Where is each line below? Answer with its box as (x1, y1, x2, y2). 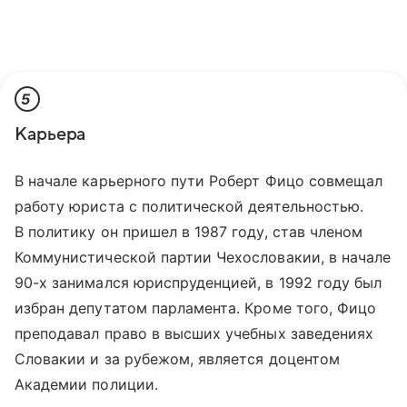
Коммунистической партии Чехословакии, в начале (15, 248, 392, 267)
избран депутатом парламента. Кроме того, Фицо (15, 299, 377, 318)
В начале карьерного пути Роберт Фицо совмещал (15, 172, 383, 191)
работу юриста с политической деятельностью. (15, 197, 364, 216)
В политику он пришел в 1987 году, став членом (15, 223, 363, 242)
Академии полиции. (15, 375, 158, 394)
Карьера (15, 124, 86, 145)
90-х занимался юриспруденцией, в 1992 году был (15, 273, 382, 293)
